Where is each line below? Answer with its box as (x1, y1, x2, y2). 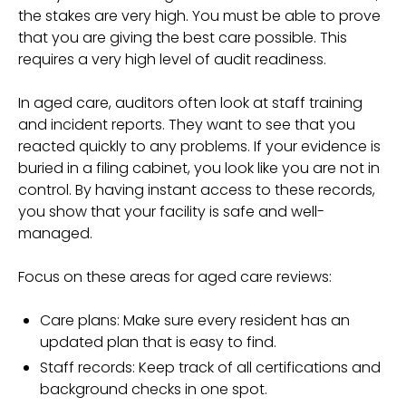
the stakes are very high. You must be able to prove (18, 5, 381, 26)
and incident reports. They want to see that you (18, 114, 355, 135)
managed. (18, 223, 92, 244)
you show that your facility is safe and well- (18, 201, 324, 222)
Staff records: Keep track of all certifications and (40, 357, 381, 378)
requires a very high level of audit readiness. (18, 49, 326, 70)
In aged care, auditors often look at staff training (18, 92, 362, 113)
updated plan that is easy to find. (40, 332, 276, 353)
